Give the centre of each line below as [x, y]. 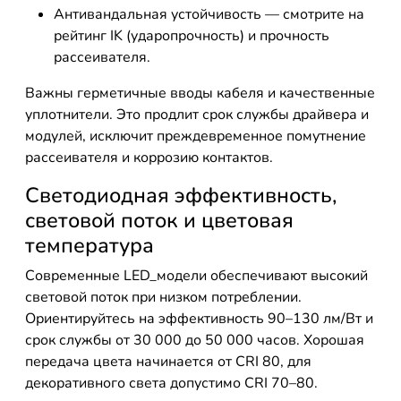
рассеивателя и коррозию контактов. [149, 158]
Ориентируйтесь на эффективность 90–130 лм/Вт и [199, 319]
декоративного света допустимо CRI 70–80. [171, 383]
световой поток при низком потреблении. [163, 297]
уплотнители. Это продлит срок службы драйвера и [197, 115]
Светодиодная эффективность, [181, 195]
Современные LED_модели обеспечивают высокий [196, 276]
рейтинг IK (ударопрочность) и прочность [192, 36]
